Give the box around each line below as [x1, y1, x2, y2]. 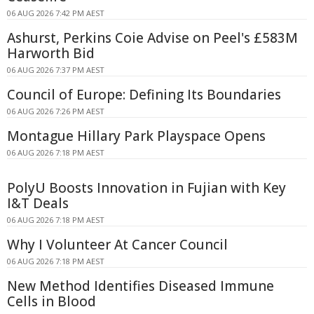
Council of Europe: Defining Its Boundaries [7, 86, 281, 104]
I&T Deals [7, 194, 69, 213]
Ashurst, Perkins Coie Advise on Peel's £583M [7, 29, 298, 48]
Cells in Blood [7, 292, 96, 311]
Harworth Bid [7, 44, 95, 63]
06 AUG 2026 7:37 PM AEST [7, 64, 104, 76]
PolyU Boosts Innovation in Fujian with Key [7, 179, 286, 198]
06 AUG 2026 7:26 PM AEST [7, 106, 104, 117]
